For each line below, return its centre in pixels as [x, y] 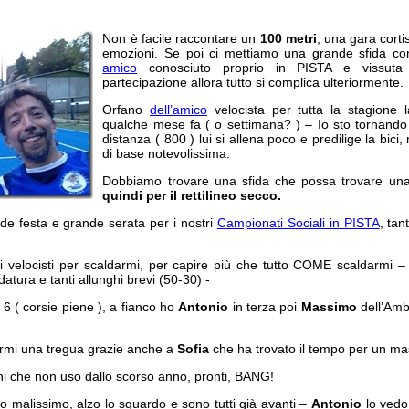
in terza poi [265, 307]
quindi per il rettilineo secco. [192, 195]
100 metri [288, 38]
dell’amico [179, 110]
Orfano [126, 110]
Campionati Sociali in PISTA [298, 223]
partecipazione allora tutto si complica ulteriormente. [253, 82]
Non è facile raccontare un [181, 38]
